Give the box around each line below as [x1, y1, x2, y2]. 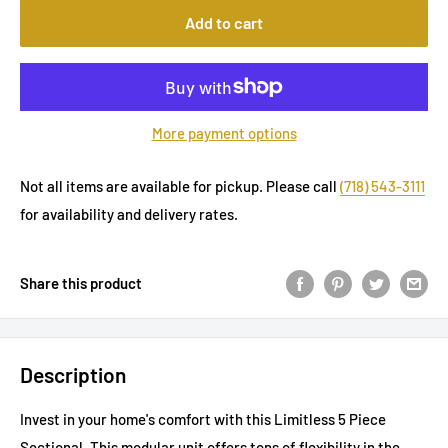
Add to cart [185, 13, 263, 33]
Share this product [20, 274, 142, 293]
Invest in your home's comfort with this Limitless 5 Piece [20, 409, 386, 428]
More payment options [151, 124, 297, 143]
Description [20, 362, 126, 388]
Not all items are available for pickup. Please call [20, 177, 340, 196]
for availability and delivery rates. [20, 205, 238, 224]
